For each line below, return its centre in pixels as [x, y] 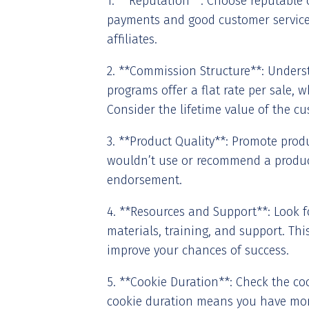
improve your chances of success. [198, 250]
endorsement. [144, 180]
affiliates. [132, 39]
